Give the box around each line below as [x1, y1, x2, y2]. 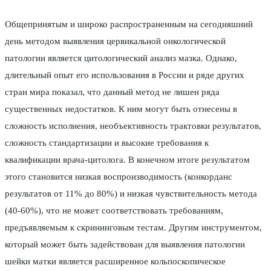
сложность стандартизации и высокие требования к [5, 138, 209, 148]
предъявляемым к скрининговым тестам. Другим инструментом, [5, 223, 262, 233]
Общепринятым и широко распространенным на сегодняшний [5, 19, 253, 30]
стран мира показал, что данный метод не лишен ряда [5, 87, 220, 97]
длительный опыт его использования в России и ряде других [5, 70, 244, 80]
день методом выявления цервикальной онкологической [5, 36, 226, 47]
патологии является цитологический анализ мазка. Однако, [5, 53, 237, 64]
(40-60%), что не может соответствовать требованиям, [5, 206, 223, 216]
